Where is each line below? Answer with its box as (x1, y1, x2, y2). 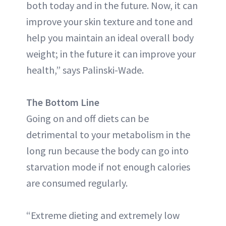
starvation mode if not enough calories (26, 160, 190, 174)
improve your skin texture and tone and (26, 15, 193, 28)
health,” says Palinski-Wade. (26, 64, 144, 77)
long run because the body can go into (26, 144, 189, 157)
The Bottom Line (26, 96, 99, 109)
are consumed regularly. (26, 177, 128, 190)
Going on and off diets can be (26, 112, 149, 125)
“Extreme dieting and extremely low (26, 209, 180, 222)
